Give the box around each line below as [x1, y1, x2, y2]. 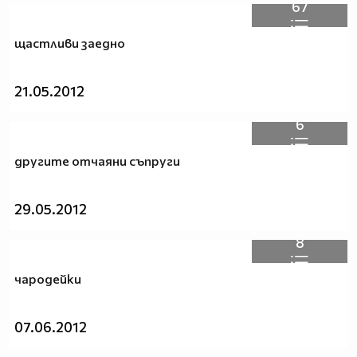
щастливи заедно [14, 35, 125, 51]
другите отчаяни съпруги [14, 153, 180, 169]
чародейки [14, 271, 81, 287]
